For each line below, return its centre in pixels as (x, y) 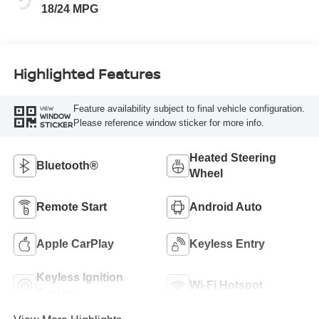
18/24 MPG (69, 9)
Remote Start (71, 206)
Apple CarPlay (75, 244)
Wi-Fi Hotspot (226, 285)
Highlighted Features (87, 74)
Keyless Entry (227, 244)
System (56, 293)
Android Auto (226, 206)
